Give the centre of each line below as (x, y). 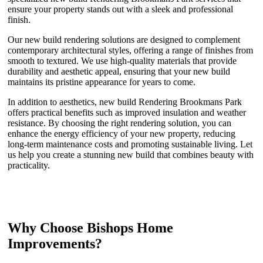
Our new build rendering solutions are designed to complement (124, 39)
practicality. (29, 165)
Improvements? (55, 243)
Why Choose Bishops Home (90, 227)
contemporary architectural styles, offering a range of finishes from (130, 50)
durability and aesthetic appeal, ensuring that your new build (119, 71)
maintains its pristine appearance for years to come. (102, 82)
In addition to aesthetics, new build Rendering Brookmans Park (125, 102)
